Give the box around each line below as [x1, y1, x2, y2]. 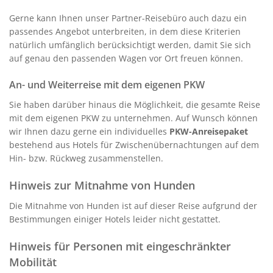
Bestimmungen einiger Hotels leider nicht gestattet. [9, 213, 221, 225]
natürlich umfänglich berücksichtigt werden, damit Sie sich [9, 38, 251, 51]
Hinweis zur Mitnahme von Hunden [9, 177, 195, 193]
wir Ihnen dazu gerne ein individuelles [9, 125, 169, 137]
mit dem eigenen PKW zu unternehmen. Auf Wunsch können [9, 112, 258, 124]
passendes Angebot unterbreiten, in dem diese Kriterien [9, 25, 241, 37]
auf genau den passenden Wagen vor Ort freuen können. [9, 52, 243, 64]
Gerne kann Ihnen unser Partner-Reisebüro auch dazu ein [9, 12, 247, 24]
